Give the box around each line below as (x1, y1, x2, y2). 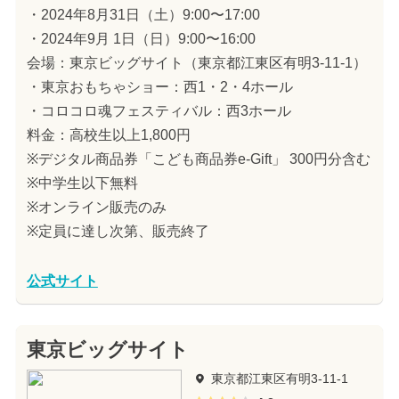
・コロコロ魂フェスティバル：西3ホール (26, 103, 291, 119)
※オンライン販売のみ (26, 199, 167, 216)
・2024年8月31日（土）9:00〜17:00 (26, 7, 260, 23)
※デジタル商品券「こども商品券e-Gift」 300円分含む (26, 151, 370, 167)
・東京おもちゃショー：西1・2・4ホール (26, 79, 293, 95)
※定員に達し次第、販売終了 (26, 224, 209, 240)
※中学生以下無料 (26, 175, 138, 191)
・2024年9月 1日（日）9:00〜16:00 (26, 31, 256, 47)
